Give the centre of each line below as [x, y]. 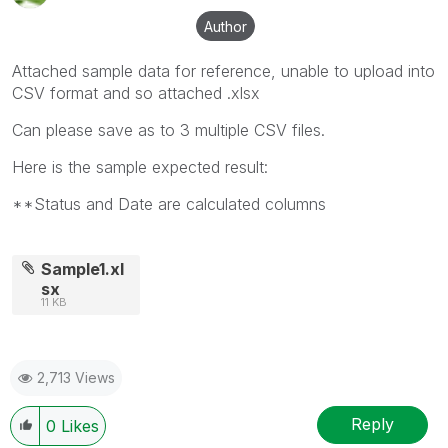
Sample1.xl [83, 268]
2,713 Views [76, 377]
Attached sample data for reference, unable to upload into [223, 70]
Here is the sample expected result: [140, 166]
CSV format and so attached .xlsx [136, 92]
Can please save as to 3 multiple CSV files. [168, 129]
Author [225, 26]
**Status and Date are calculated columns [169, 203]
